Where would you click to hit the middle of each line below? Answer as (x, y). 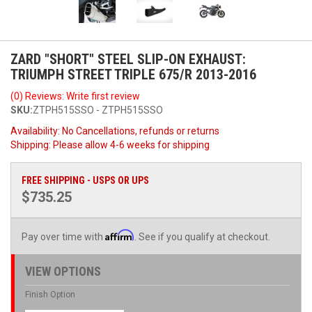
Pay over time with (63, 236)
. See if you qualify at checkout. (202, 236)
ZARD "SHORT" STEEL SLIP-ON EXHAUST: (128, 59)
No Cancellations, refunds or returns (141, 131)
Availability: (36, 131)
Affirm (120, 235)
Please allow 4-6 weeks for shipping (131, 145)
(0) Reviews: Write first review (75, 96)
